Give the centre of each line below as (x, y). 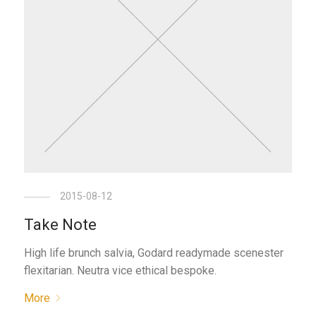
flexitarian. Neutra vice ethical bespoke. (121, 271)
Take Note (61, 225)
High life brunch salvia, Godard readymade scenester (154, 253)
